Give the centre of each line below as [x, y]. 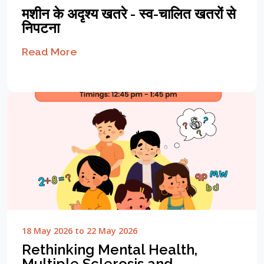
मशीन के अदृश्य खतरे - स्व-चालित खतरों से [129, 14]
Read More [49, 52]
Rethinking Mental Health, [110, 250]
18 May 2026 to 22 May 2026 [80, 231]
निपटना [41, 28]
